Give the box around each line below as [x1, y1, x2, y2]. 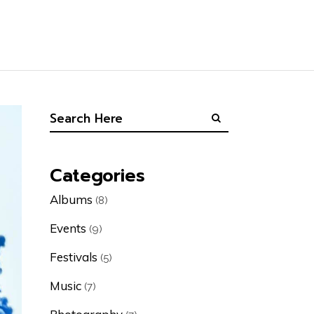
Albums [50, 192, 93, 207]
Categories [50, 163, 145, 189]
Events [50, 221, 86, 235]
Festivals [50, 250, 97, 264]
